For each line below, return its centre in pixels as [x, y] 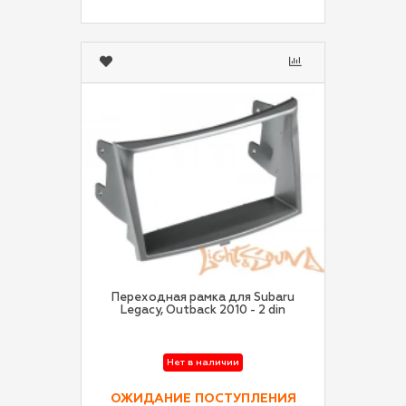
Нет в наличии [203, 363]
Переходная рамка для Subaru [203, 298]
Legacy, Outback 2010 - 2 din [277, 310]
